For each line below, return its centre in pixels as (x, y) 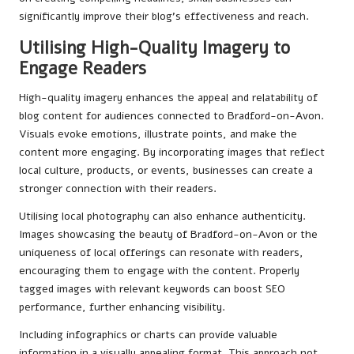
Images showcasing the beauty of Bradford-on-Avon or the (168, 234)
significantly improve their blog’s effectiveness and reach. (164, 16)
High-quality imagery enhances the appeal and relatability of (168, 97)
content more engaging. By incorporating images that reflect (172, 152)
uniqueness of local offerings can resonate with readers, (161, 252)
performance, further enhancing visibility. (122, 307)
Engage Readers (83, 68)
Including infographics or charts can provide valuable (148, 334)
